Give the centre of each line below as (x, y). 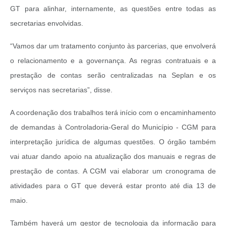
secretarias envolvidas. (47, 23)
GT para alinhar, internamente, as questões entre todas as (113, 9)
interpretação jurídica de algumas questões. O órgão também (113, 142)
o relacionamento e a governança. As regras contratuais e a (113, 61)
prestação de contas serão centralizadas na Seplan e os (113, 75)
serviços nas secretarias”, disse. (61, 90)
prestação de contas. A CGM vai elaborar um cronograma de (113, 171)
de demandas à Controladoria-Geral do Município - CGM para (113, 127)
